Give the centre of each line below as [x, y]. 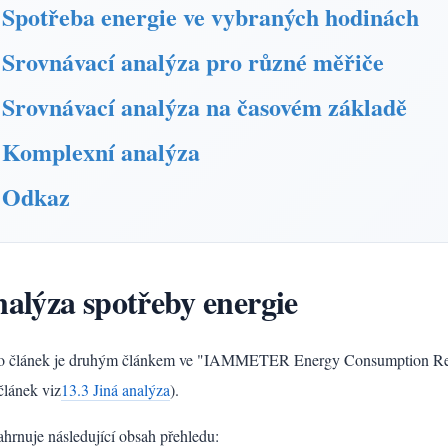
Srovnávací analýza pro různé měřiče [193, 61]
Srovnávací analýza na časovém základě [204, 106]
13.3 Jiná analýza [115, 389]
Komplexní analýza [101, 151]
